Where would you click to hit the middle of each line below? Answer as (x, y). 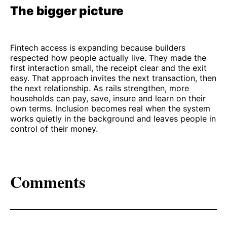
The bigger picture (67, 11)
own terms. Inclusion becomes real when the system (110, 109)
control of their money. (54, 129)
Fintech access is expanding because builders (98, 48)
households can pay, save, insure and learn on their (108, 99)
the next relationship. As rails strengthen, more (100, 88)
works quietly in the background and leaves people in (113, 119)
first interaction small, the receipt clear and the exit (108, 68)
